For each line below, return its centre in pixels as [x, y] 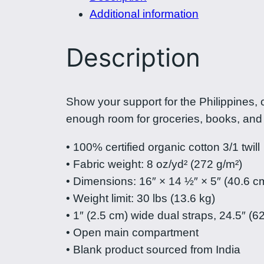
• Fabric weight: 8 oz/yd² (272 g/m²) [154, 164]
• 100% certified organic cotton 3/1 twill [163, 147]
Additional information [144, 14]
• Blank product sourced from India [153, 250]
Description [133, 57]
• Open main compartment [132, 233]
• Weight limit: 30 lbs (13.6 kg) [141, 199]
